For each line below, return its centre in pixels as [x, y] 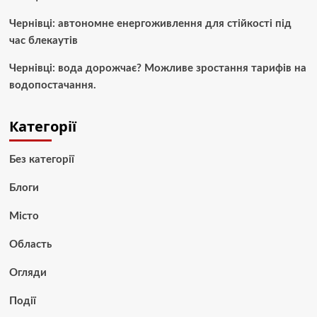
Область [30, 245]
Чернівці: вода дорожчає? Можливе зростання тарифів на [157, 69]
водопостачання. [52, 86]
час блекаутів [43, 41]
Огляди [28, 273]
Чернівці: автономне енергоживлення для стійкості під [150, 24]
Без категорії [41, 160]
